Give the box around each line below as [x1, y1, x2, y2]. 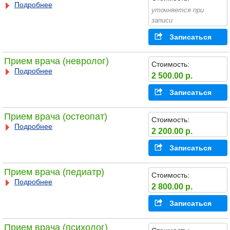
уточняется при [151, 6, 204, 14]
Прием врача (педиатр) [4, 167, 104, 178]
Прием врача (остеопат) [4, 111, 107, 122]
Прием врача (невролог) [4, 56, 109, 67]
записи [151, 16, 172, 24]
